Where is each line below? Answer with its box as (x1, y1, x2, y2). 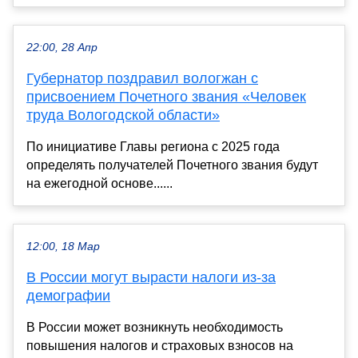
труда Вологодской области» (26, 106, 220, 123)
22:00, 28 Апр (26, 41, 97, 54)
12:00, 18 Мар (26, 240, 100, 253)
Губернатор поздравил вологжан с (26, 70, 258, 86)
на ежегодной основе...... (26, 176, 173, 190)
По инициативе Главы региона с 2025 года (26, 139, 280, 153)
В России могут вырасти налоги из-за (26, 268, 276, 285)
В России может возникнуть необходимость (26, 320, 283, 334)
